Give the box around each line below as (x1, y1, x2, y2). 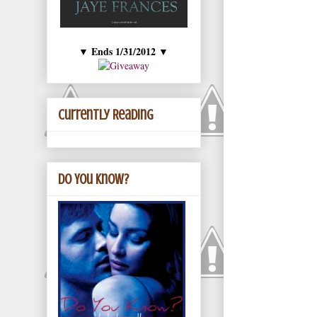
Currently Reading (58, 106, 154, 123)
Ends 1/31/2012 (91, 43, 156, 59)
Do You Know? (58, 171, 129, 188)
